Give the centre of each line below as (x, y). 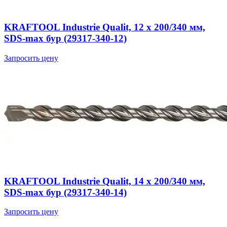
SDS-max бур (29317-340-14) (65, 192)
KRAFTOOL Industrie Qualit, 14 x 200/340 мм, (105, 181)
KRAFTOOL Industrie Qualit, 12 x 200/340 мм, (105, 27)
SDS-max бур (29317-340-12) (65, 39)
